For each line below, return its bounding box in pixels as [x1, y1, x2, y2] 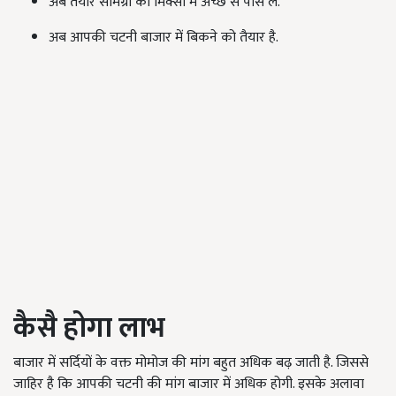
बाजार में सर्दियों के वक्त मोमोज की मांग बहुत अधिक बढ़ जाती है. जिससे [13, 351, 369, 375]
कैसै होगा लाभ [13, 305, 165, 352]
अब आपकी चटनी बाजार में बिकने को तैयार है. [49, 26, 278, 49]
